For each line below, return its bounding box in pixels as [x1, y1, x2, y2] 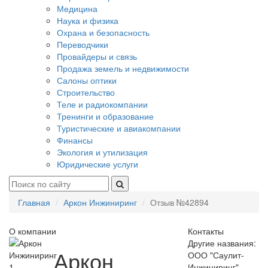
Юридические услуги [57, 158, 138, 170]
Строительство [57, 86, 115, 98]
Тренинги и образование [57, 110, 154, 122]
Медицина [57, 2, 98, 14]
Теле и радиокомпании [57, 98, 148, 110]
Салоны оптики [57, 74, 117, 86]
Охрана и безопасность [57, 26, 150, 38]
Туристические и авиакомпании [57, 122, 181, 134]
